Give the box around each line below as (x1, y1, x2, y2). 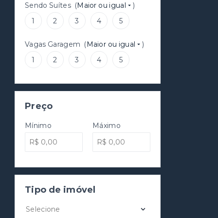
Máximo (92, 121, 121, 130)
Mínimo (25, 121, 52, 130)
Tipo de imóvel (25, 184, 96, 195)
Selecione (26, 205, 60, 214)
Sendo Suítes (25, 1, 74, 10)
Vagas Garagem (25, 40, 84, 49)
